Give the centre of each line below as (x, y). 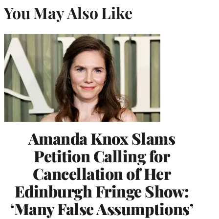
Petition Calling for (102, 155)
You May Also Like (68, 13)
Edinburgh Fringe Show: (102, 191)
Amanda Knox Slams (102, 138)
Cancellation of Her (102, 173)
